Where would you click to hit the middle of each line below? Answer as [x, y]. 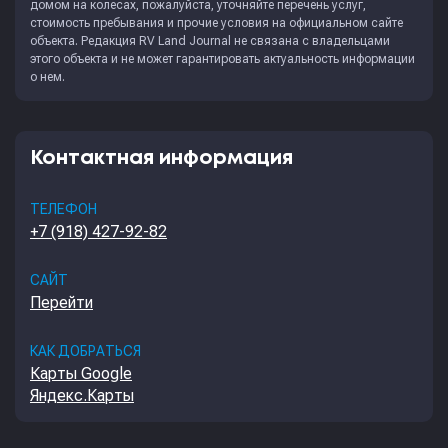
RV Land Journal [185, 41]
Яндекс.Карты [82, 395]
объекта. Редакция [84, 41]
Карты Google [81, 373]
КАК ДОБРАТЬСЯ [85, 351]
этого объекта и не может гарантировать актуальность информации [222, 59]
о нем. [47, 77]
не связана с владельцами [310, 41]
